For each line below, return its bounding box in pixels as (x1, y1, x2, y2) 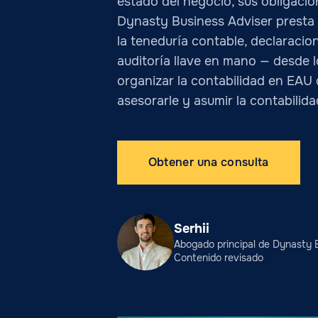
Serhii (173, 220, 209, 236)
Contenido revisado (173, 251, 263, 264)
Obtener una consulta (148, 155, 269, 170)
